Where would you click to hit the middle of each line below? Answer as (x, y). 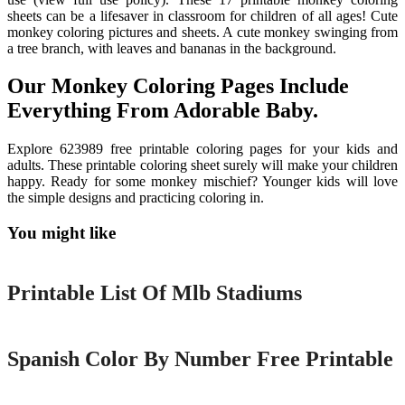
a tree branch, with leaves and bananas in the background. (172, 48)
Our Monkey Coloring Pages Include (178, 86)
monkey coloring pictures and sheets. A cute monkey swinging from (202, 32)
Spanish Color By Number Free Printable (200, 358)
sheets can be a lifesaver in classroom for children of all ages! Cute (202, 15)
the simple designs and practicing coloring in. (136, 198)
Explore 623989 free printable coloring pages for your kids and (202, 149)
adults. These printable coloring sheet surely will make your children (202, 165)
